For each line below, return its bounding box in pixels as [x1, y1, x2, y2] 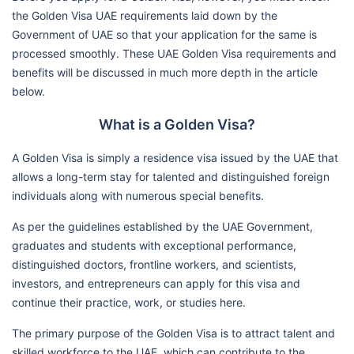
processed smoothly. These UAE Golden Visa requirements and [12, 46, 337, 60]
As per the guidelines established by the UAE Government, [12, 219, 313, 233]
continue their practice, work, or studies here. [12, 295, 246, 309]
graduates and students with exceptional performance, [12, 238, 296, 252]
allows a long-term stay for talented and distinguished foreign [12, 169, 330, 183]
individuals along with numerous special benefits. [12, 188, 264, 202]
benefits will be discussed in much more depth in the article [12, 65, 318, 79]
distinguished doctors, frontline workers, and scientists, [12, 257, 296, 271]
